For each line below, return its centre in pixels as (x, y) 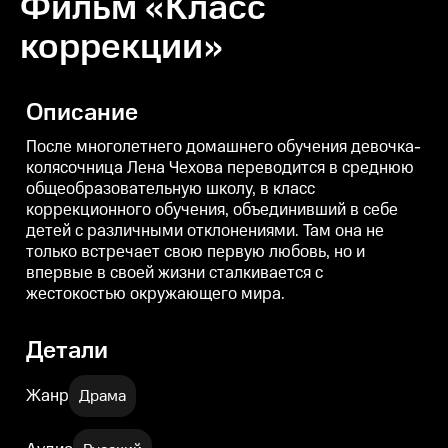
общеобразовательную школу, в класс (170, 189)
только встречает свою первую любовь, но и (195, 252)
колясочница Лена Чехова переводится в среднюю (220, 168)
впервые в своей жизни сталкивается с (174, 273)
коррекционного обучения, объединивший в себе (212, 210)
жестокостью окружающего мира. (155, 294)
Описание (82, 113)
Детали (67, 351)
